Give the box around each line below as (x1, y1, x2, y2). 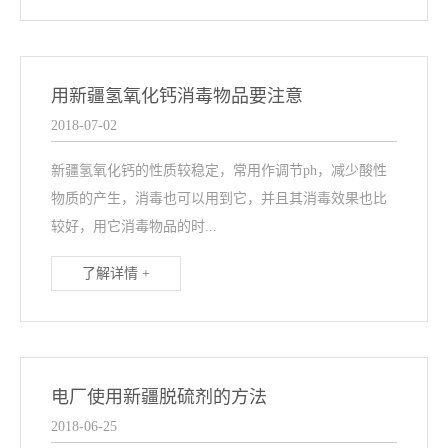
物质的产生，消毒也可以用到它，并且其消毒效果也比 (51, 191, 388, 207)
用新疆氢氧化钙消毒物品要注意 (51, 86, 304, 107)
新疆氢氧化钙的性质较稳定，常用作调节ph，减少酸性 (51, 163, 388, 179)
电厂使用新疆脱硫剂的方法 (51, 387, 268, 408)
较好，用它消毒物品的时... (51, 219, 218, 235)
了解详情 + (82, 266, 151, 282)
